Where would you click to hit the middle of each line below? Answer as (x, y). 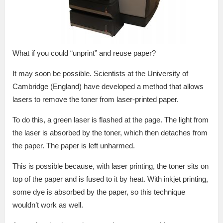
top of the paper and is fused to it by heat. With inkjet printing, (110, 179)
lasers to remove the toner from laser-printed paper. (96, 100)
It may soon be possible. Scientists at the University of (100, 74)
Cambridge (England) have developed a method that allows (108, 87)
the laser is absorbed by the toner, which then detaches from (110, 133)
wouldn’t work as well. (48, 205)
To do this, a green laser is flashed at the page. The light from (111, 120)
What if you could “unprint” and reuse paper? (84, 53)
